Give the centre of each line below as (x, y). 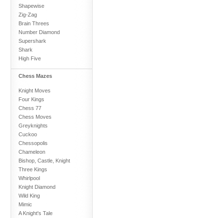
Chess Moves (35, 117)
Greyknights (33, 125)
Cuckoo (28, 134)
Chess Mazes (35, 76)
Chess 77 (30, 108)
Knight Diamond (37, 187)
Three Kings (33, 169)
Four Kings (31, 99)
